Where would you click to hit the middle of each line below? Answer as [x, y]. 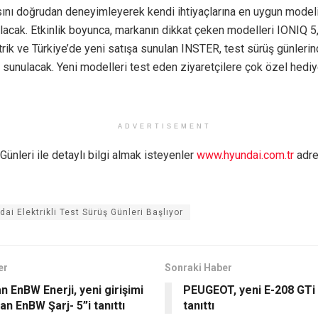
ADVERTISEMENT [164, 126]
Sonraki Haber [198, 267]
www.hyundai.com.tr [245, 155]
